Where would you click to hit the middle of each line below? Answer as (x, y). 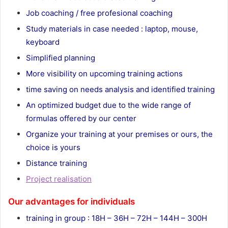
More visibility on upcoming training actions (104, 73)
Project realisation (59, 179)
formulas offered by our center (81, 118)
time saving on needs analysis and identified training (120, 89)
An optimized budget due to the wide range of (108, 105)
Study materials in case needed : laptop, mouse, (112, 28)
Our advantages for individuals (72, 201)
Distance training (56, 163)
